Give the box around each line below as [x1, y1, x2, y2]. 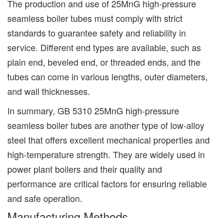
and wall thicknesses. [7, 84, 90, 97]
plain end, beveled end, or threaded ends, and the [7, 55, 200, 68]
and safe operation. [7, 191, 82, 204]
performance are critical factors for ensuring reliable [7, 177, 207, 190]
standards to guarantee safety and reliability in [7, 26, 186, 39]
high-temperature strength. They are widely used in [7, 147, 205, 161]
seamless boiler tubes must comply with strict [7, 11, 182, 24]
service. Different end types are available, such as [7, 40, 201, 54]
